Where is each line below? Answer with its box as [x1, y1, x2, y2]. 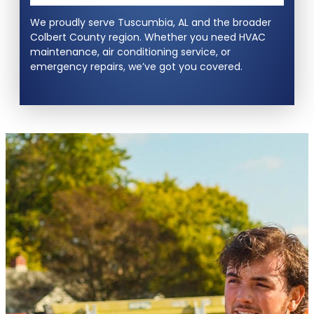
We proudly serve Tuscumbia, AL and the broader [30, 15, 271, 30]
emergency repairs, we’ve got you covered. [30, 60, 243, 74]
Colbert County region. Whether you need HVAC [30, 30, 266, 45]
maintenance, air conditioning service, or [30, 45, 231, 60]
